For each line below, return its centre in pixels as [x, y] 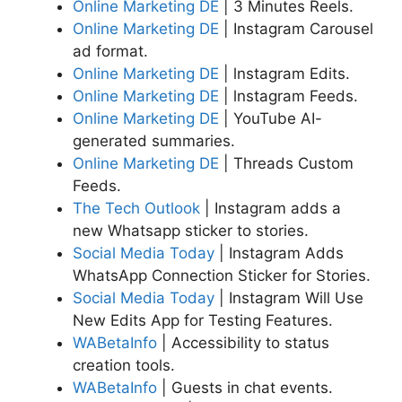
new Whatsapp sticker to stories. [191, 230]
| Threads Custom [286, 163]
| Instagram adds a [271, 208]
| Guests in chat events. [245, 387]
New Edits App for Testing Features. [203, 320]
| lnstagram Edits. [284, 73]
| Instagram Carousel [296, 28]
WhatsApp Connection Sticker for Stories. [222, 275]
